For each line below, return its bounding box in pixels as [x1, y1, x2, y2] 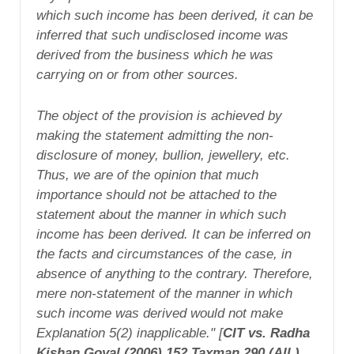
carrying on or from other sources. [36, 66, 239, 82]
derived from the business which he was [36, 47, 273, 62]
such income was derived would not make [36, 305, 283, 321]
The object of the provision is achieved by [36, 107, 282, 123]
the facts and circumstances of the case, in [36, 246, 292, 262]
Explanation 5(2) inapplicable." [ [36, 325, 223, 341]
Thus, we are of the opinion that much [36, 167, 258, 183]
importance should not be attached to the [36, 186, 277, 202]
